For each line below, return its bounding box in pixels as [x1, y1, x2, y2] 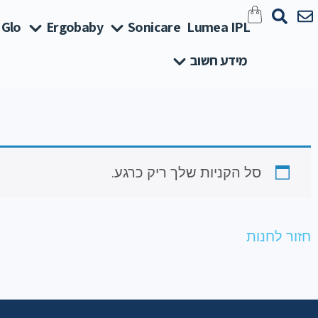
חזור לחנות [246, 228, 311, 245]
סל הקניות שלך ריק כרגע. [111, 164, 261, 181]
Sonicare [128, 18, 181, 36]
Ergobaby [45, 18, 104, 36]
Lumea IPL [187, 18, 251, 36]
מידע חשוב [190, 51, 248, 70]
